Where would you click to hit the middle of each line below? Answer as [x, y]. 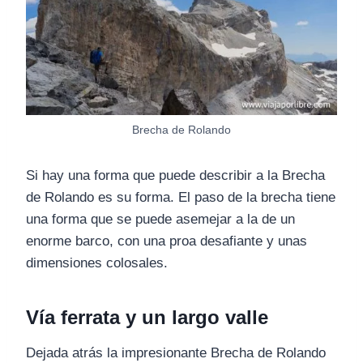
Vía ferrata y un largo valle [147, 318]
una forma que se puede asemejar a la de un [160, 220]
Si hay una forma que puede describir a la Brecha [175, 176]
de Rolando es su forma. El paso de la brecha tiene [181, 198]
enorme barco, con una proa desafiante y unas [167, 241]
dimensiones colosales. [97, 263]
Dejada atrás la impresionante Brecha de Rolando [176, 353]
